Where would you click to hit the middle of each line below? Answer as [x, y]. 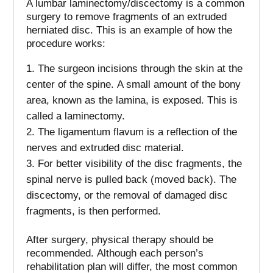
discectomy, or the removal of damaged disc [127, 196]
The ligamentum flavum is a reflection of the [138, 132]
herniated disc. [60, 30]
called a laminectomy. [76, 116]
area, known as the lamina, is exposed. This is [132, 101]
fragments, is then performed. [94, 211]
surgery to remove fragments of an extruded [127, 17]
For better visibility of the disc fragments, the [140, 164]
